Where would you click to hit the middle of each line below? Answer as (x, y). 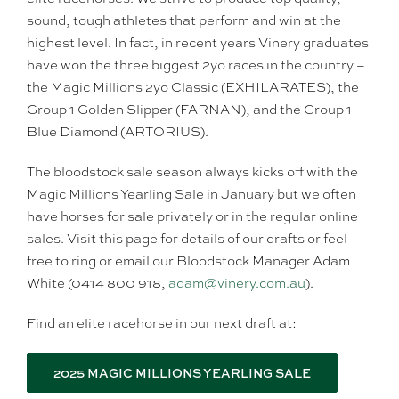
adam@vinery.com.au (237, 283)
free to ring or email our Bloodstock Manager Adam (188, 261)
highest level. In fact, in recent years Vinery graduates (198, 43)
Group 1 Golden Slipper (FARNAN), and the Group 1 (189, 110)
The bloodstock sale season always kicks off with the (192, 172)
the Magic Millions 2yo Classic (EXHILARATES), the (193, 87)
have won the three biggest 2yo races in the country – (196, 65)
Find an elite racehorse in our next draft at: (162, 323)
